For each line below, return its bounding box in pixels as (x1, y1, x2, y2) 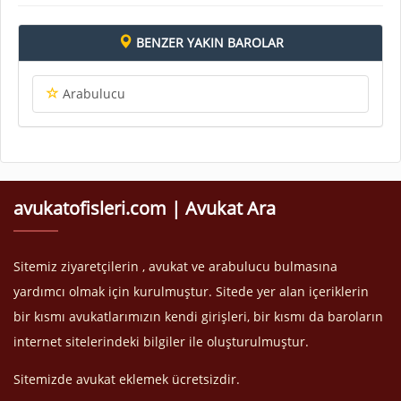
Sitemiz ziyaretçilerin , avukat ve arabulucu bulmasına (13, 257, 337, 275)
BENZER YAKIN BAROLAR (132, 33, 284, 51)
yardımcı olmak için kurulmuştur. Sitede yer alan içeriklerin (13, 282, 369, 300)
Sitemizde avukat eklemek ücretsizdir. (13, 370, 240, 388)
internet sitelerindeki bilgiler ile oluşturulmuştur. (13, 332, 309, 350)
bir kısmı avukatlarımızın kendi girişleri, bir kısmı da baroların (13, 307, 383, 325)
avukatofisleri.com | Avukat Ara (13, 195, 276, 220)
